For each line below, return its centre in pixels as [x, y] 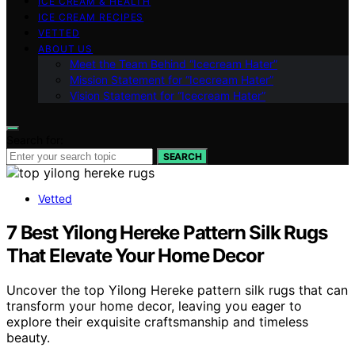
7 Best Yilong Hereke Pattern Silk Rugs [167, 232]
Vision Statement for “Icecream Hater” [168, 95]
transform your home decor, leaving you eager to [154, 306]
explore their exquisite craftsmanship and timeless [157, 322]
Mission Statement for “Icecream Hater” [172, 79]
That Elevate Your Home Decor [135, 255]
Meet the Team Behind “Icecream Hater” [174, 63]
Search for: [35, 139]
